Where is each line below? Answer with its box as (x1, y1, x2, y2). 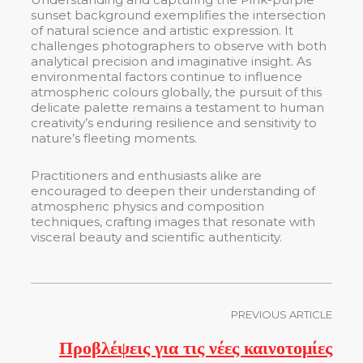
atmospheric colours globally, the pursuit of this (31, 84, 322, 100)
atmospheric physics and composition (31, 199, 264, 215)
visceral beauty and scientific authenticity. (31, 229, 282, 246)
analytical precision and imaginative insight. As (31, 53, 311, 70)
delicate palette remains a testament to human (31, 100, 324, 116)
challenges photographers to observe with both (31, 38, 327, 54)
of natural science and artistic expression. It (31, 23, 293, 39)
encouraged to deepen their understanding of (31, 183, 315, 199)
